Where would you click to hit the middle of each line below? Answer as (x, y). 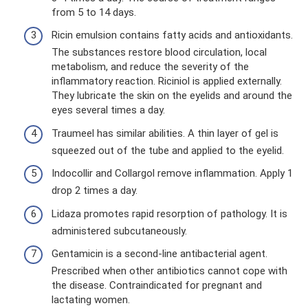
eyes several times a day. (108, 110)
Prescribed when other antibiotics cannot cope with (169, 271)
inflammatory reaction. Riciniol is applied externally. (167, 81)
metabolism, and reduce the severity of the (150, 67)
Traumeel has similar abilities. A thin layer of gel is (165, 133)
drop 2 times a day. (95, 190)
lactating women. (91, 300)
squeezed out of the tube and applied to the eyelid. (168, 150)
